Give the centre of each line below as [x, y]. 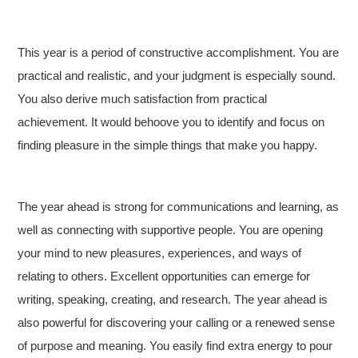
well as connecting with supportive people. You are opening [171, 230]
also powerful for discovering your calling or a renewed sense [177, 322]
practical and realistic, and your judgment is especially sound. [177, 76]
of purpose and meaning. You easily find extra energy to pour [175, 346]
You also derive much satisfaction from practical [143, 99]
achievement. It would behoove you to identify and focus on [171, 122]
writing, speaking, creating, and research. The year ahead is [173, 299]
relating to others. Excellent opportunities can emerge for [164, 276]
